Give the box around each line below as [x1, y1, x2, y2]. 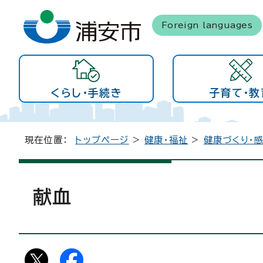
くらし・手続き [50, 87, 122, 98]
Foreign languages [161, 20, 252, 29]
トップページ [75, 136, 129, 144]
